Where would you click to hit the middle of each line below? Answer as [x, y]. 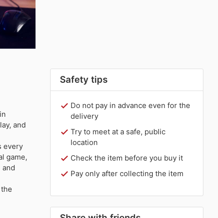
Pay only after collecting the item [127, 173]
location [84, 142]
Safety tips [84, 79]
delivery [85, 116]
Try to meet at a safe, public [118, 131]
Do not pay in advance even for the [131, 105]
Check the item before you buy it [127, 158]
